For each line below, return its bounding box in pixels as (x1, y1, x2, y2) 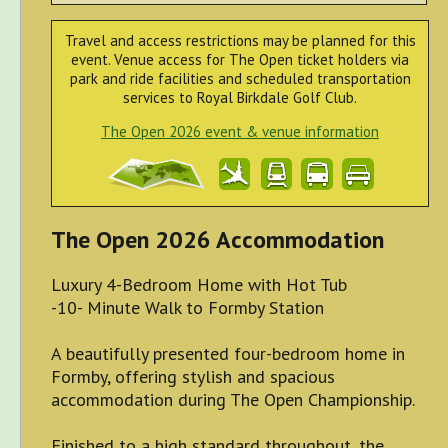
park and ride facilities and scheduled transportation (69, 69, 411, 89)
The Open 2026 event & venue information (101, 122, 379, 142)
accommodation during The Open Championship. (51, 388, 416, 412)
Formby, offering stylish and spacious (51, 365, 336, 389)
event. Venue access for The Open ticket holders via (71, 50, 409, 70)
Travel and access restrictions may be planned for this (64, 31, 416, 51)
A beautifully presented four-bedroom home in (51, 342, 406, 366)
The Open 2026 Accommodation (51, 224, 385, 256)
